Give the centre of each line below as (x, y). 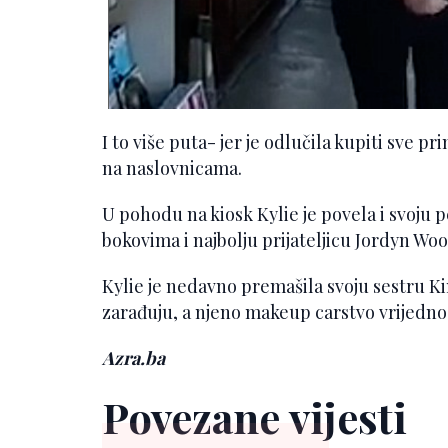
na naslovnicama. (172, 167)
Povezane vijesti (254, 416)
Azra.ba (133, 357)
